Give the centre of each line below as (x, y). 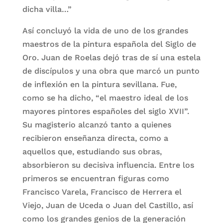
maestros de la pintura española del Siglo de (109, 44)
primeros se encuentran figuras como (96, 178)
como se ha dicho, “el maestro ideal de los (105, 98)
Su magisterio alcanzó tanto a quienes (97, 125)
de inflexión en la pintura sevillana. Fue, (99, 84)
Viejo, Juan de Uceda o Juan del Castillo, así (108, 205)
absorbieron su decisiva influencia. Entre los (108, 165)
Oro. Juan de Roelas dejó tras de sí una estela (111, 57)
